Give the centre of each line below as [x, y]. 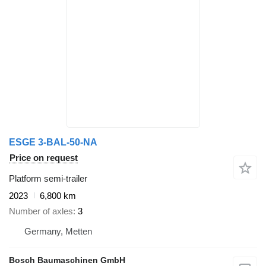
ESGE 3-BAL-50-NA [53, 142]
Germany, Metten [58, 232]
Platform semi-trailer [48, 178]
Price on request [44, 157]
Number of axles [41, 211]
